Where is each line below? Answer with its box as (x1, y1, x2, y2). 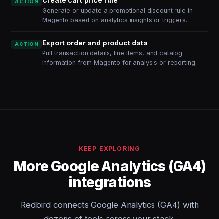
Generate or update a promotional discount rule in (42, 7, 193, 14)
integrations (68, 174, 151, 191)
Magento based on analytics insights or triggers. (42, 16, 188, 23)
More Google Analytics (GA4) (13, 157, 206, 175)
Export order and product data (42, 39, 148, 47)
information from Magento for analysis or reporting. (42, 59, 197, 66)
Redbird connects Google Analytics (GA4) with (20, 200, 199, 210)
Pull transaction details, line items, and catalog (42, 49, 183, 57)
